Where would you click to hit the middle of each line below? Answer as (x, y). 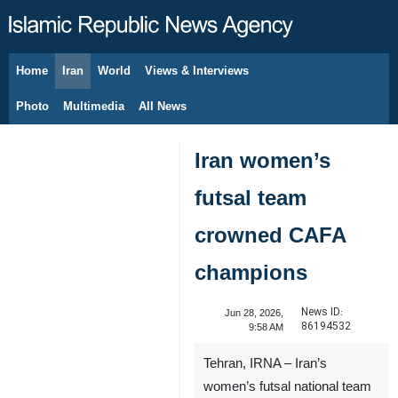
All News (163, 106)
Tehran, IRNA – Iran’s (265, 363)
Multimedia (94, 106)
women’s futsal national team (287, 386)
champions (251, 272)
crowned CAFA (270, 235)
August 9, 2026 (77, 80)
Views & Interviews (197, 71)
